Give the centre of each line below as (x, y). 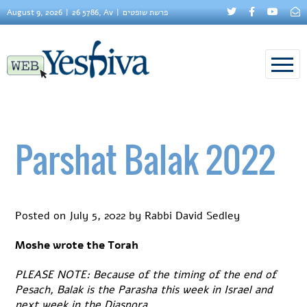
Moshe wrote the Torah (77, 245)
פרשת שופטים (145, 12)
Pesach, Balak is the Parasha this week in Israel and (144, 290)
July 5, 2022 (98, 216)
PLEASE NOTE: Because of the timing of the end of (146, 275)
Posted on (42, 216)
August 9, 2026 (35, 12)
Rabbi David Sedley (193, 216)
